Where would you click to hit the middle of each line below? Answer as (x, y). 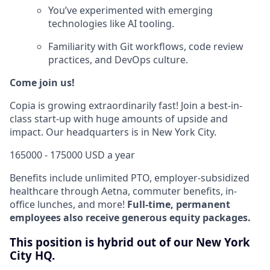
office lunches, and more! (68, 205)
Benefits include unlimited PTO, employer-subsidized (130, 178)
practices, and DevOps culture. (118, 60)
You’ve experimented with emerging (130, 11)
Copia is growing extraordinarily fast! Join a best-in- (126, 106)
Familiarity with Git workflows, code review (146, 47)
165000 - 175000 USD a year (72, 155)
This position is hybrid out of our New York (130, 242)
